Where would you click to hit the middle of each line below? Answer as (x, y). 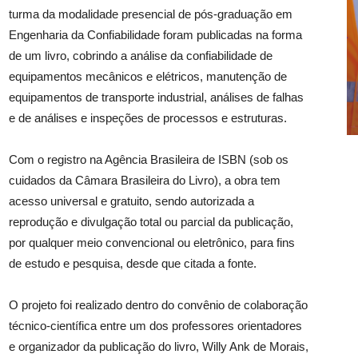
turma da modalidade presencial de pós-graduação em (151, 14)
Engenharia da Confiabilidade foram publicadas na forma (155, 35)
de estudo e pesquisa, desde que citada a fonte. (134, 264)
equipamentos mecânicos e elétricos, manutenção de (148, 77)
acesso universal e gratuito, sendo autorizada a (131, 201)
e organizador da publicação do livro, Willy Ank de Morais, (159, 347)
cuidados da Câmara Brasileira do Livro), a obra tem (145, 181)
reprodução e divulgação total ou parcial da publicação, (151, 222)
